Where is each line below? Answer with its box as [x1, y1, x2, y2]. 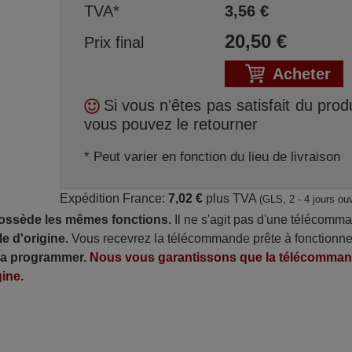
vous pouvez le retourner [83, 115, 258, 133]
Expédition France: [59, 192, 168, 205]
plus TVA [202, 192, 259, 205]
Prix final [83, 34, 144, 51]
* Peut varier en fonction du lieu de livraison [83, 149, 340, 164]
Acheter [272, 65, 331, 82]
